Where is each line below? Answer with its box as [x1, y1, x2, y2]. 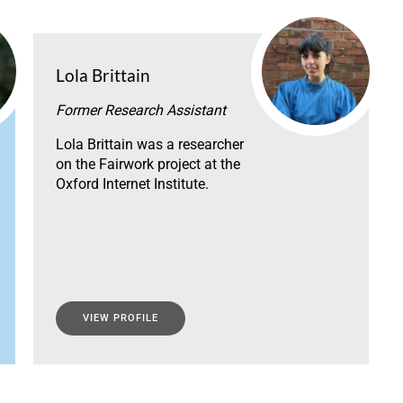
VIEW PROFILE [82, 312, 158, 325]
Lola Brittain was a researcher [55, 136, 244, 154]
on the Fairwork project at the [55, 156, 240, 174]
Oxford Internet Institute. [55, 175, 209, 193]
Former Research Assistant [55, 102, 226, 120]
